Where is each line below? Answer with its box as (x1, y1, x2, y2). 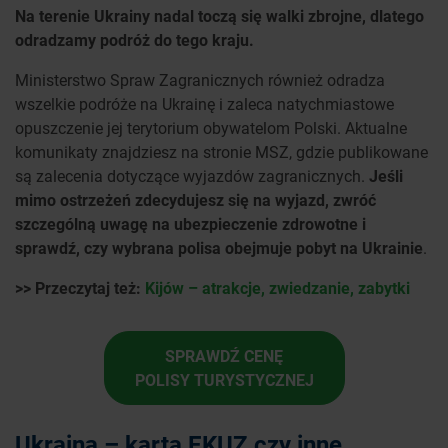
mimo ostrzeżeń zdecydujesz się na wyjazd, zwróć (15, 189, 376, 211)
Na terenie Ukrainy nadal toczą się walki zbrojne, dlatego (15, 5, 424, 27)
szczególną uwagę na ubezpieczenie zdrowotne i (15, 213, 366, 235)
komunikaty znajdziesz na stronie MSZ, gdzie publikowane (15, 141, 428, 163)
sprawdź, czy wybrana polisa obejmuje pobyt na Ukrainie (15, 237, 423, 259)
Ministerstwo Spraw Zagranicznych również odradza (15, 69, 385, 91)
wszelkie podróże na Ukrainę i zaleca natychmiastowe (15, 93, 394, 115)
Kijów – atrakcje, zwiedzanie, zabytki (145, 277, 410, 299)
